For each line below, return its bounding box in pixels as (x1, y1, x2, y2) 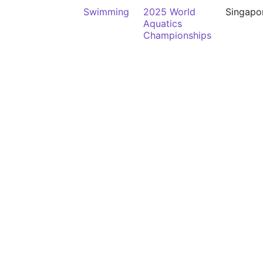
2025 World (143, 6, 195, 18)
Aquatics (143, 18, 182, 29)
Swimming (83, 6, 129, 18)
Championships (143, 29, 211, 41)
